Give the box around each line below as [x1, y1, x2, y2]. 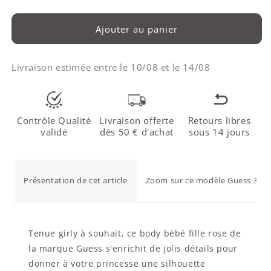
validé [41, 126, 68, 139]
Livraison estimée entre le [11, 61, 131, 74]
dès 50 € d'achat [100, 126, 174, 139]
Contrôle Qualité [17, 114, 91, 127]
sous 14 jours [189, 126, 250, 139]
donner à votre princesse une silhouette [28, 257, 206, 269]
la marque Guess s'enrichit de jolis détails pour [28, 242, 238, 254]
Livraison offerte [99, 114, 174, 127]
